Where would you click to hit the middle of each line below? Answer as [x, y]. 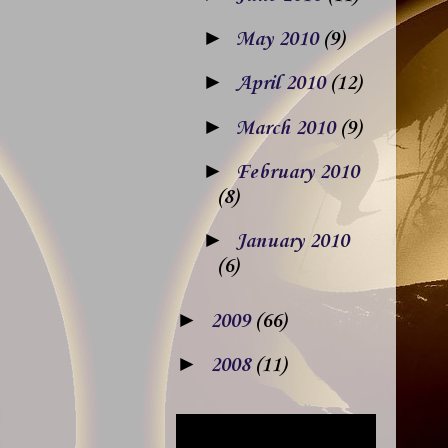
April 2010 [282, 84]
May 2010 [279, 40]
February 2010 [297, 172]
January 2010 [292, 241]
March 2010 [287, 128]
